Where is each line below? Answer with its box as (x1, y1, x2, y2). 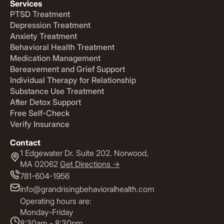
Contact (10, 137, 40, 147)
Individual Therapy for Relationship (10, 74, 136, 85)
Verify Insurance (10, 118, 69, 129)
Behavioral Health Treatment (10, 41, 114, 52)
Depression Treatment (10, 19, 90, 30)
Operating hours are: (20, 195, 91, 206)
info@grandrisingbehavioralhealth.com (20, 183, 154, 194)
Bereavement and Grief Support (10, 63, 125, 74)
